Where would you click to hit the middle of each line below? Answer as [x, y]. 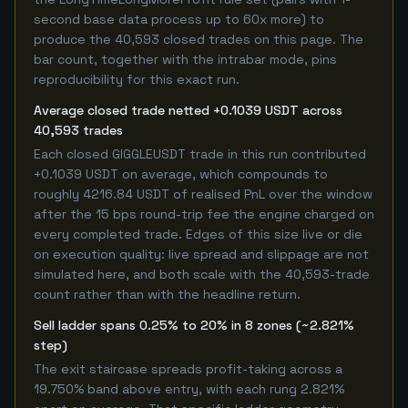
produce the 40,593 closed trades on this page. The [199, 39]
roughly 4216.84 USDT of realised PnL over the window [203, 194]
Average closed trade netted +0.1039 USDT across [188, 110]
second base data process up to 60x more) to [179, 19]
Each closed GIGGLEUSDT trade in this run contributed [200, 154]
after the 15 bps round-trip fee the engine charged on [204, 214]
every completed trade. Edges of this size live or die [198, 234]
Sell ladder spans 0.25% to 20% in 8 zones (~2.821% [194, 325]
